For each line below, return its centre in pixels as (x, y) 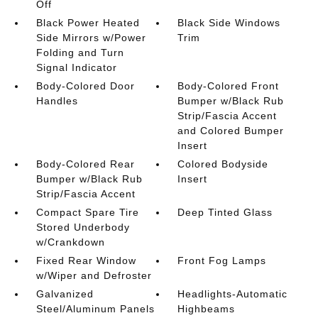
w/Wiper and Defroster (94, 275)
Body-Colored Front (229, 86)
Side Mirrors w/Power (91, 38)
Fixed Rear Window (86, 261)
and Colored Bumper (231, 131)
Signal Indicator (76, 67)
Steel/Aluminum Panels (95, 309)
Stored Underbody (83, 227)
